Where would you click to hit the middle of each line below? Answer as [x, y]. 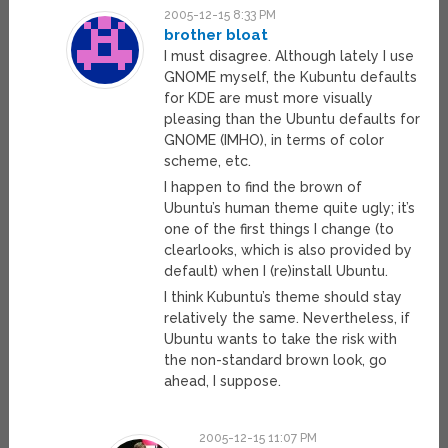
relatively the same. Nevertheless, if [286, 318]
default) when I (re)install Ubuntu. [275, 271]
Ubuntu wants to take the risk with [280, 339]
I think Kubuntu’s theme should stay [282, 297]
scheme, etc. [207, 161]
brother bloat [215, 35]
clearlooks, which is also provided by [287, 250]
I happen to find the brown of [262, 187]
